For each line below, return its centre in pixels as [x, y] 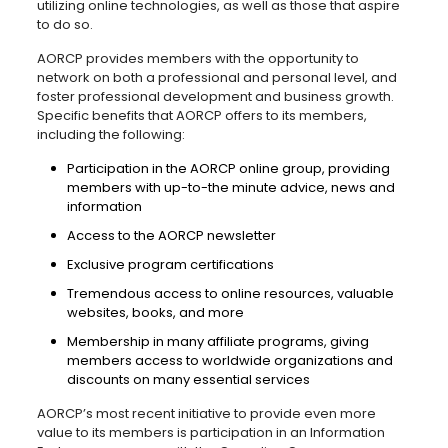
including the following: [110, 134]
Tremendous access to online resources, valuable [230, 293]
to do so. [64, 24]
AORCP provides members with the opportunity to [197, 58]
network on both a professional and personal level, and [216, 77]
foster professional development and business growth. [215, 96]
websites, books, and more [155, 312]
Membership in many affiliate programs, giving [217, 341]
